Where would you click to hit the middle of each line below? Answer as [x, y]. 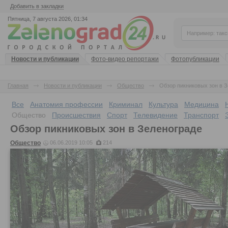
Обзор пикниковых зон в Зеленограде [106, 129]
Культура [163, 104]
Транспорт [201, 115]
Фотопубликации [195, 59]
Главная [18, 85]
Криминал [126, 104]
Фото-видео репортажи [125, 59]
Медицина [202, 104]
